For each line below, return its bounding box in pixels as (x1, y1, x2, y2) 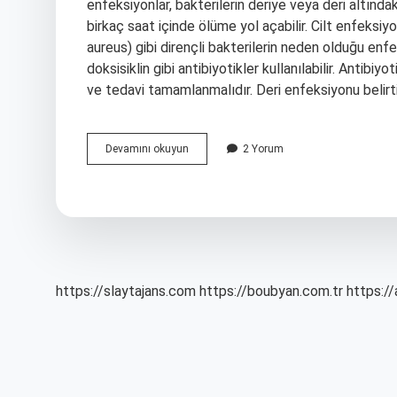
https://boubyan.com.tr (199, 283, 343, 300)
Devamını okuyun (105, 143, 189, 155)
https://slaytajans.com (56, 283, 196, 300)
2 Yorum (243, 143, 284, 155)
